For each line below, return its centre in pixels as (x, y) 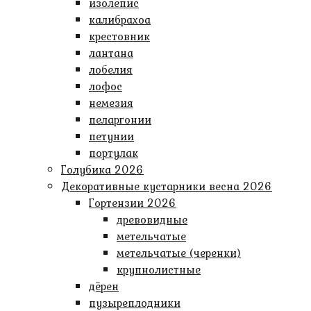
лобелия (111, 69)
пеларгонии (120, 119)
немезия (111, 103)
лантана (111, 53)
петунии (111, 136)
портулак (114, 153)
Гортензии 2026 (133, 203)
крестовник (119, 36)
